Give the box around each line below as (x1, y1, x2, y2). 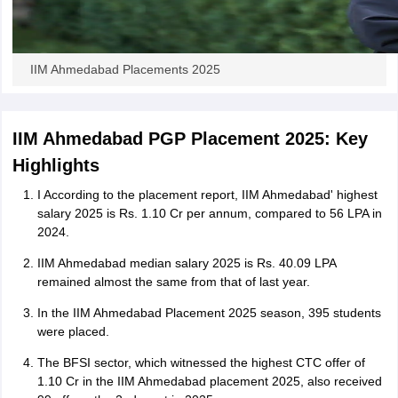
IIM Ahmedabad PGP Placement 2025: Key (12, 129, 368, 148)
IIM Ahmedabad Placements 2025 (29, 62, 220, 76)
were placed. (36, 324, 109, 338)
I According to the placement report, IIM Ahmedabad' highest (36, 187, 378, 202)
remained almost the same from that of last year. (36, 275, 310, 289)
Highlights (12, 155, 99, 175)
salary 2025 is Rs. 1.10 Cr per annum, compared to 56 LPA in (36, 206, 382, 220)
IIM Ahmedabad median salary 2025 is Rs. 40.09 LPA (36, 256, 336, 270)
